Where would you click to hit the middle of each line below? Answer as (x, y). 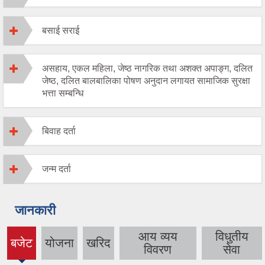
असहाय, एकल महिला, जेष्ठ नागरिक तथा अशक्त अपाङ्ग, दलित (147, 69)
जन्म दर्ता (56, 169)
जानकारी (35, 211)
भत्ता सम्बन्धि (63, 93)
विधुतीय (232, 237)
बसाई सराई (61, 31)
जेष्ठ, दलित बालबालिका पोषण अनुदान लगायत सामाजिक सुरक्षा (146, 81)
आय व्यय (158, 237)
